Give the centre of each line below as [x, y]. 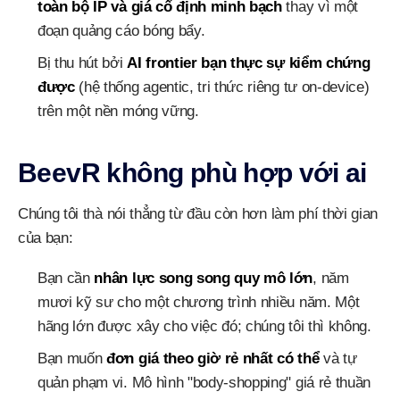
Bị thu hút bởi [83, 63]
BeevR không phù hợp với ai [192, 173]
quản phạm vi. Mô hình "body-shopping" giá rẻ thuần [204, 383]
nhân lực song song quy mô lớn [204, 278]
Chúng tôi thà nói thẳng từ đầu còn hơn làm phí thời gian [198, 214]
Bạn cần [66, 278]
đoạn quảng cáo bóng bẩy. [121, 31]
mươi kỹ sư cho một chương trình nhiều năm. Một [199, 302]
